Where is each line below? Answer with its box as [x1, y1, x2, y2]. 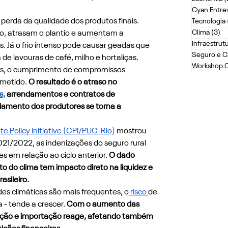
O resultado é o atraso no [28, 78, 119, 87]
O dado [108, 151, 136, 160]
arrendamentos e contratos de [5, 90, 117, 99]
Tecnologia [191, 18, 225, 25]
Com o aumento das [66, 200, 141, 209]
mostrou [115, 127, 148, 135]
